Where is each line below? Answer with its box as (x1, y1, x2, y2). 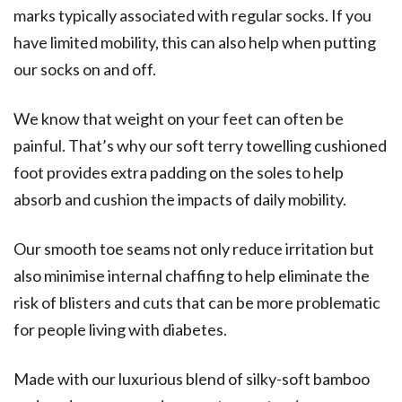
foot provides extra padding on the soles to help (13, 162, 344, 183)
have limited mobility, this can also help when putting (13, 32, 376, 53)
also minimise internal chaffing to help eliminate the (13, 266, 370, 286)
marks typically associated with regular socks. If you (13, 5, 371, 26)
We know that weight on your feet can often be (13, 109, 344, 129)
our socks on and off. (13, 59, 156, 80)
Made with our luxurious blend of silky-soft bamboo (13, 369, 370, 389)
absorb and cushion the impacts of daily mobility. (13, 189, 346, 210)
